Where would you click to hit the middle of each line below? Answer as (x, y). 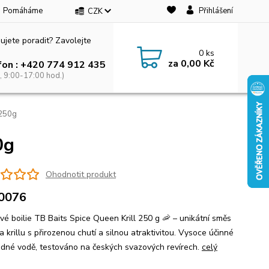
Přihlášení (216, 11)
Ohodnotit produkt (80, 174)
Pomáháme (23, 11)
